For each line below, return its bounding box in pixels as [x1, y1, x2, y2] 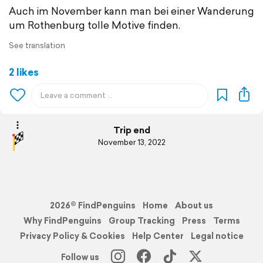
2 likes [9, 65, 39, 80]
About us [175, 200, 213, 212]
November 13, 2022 [97, 136, 166, 148]
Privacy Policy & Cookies [19, 230, 125, 242]
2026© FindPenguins [50, 200, 136, 212]
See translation [9, 40, 65, 52]
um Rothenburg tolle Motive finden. [9, 18, 180, 33]
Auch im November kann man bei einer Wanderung [9, 4, 254, 19]
